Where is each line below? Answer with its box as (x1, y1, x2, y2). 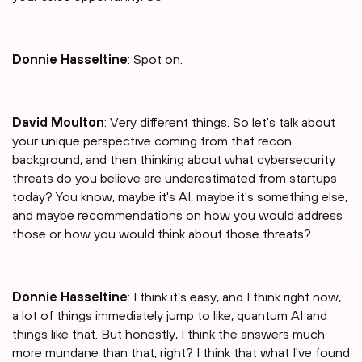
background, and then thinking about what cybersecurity (12, 152, 335, 167)
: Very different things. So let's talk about (104, 115, 335, 130)
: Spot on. (128, 52, 183, 67)
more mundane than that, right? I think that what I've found (12, 345, 350, 360)
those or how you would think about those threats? (12, 226, 311, 242)
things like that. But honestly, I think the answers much (12, 326, 325, 342)
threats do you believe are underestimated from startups (12, 170, 337, 186)
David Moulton (12, 115, 104, 130)
